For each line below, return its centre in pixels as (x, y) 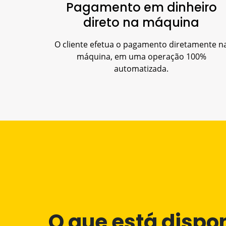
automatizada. (141, 68)
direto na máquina (141, 22)
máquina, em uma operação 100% (141, 56)
